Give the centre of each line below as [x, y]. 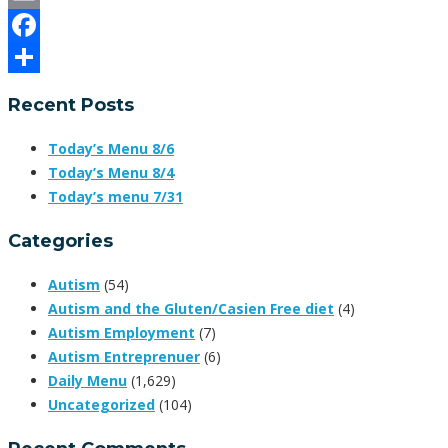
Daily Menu [87, 381]
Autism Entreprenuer [124, 357]
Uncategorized [101, 405]
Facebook [42, 57]
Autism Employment [121, 333]
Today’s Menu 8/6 [111, 149]
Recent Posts [71, 105]
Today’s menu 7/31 [115, 197]
